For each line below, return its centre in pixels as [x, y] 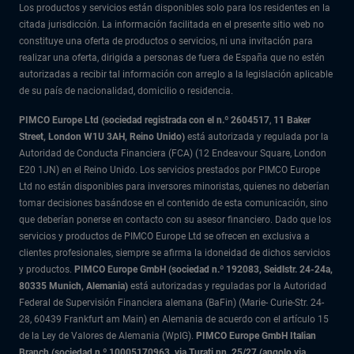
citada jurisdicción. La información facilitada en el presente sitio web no [171, 24]
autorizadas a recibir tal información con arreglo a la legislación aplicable [176, 74]
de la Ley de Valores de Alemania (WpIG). [106, 336]
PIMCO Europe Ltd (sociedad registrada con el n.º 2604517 [144, 120]
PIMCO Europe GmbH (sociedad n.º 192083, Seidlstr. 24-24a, [203, 269]
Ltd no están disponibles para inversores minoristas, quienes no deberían [174, 186]
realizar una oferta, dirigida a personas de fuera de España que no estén [172, 58]
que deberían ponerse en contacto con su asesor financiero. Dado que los [175, 220]
